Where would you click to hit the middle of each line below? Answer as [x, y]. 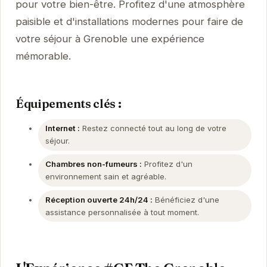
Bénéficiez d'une [186, 199]
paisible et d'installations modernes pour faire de [129, 22]
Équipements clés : [68, 103]
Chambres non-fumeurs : [93, 164]
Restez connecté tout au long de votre [153, 128]
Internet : [62, 128]
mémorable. [43, 56]
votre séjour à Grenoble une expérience [110, 39]
